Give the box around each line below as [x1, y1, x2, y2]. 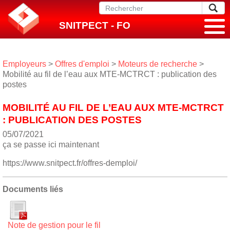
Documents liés [3, 184, 63, 194]
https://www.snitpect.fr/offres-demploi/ [3, 158, 137, 167]
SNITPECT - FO [59, 20, 130, 31]
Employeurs [3, 60, 46, 68]
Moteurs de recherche [118, 60, 197, 68]
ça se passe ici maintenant [3, 140, 99, 149]
